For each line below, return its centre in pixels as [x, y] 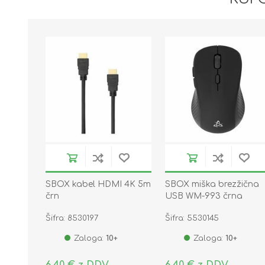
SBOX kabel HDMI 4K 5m [98, 185]
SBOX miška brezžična [212, 185]
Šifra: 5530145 [192, 219]
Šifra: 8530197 [72, 219]
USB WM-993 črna [204, 196]
